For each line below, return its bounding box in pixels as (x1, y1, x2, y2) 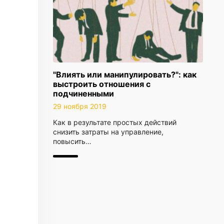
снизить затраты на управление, (53, 127, 163, 136)
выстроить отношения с (53, 79, 150, 89)
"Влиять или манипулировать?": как (53, 69, 196, 79)
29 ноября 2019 (53, 102, 106, 110)
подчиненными (53, 88, 114, 98)
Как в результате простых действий (53, 118, 176, 126)
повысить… (53, 137, 91, 145)
